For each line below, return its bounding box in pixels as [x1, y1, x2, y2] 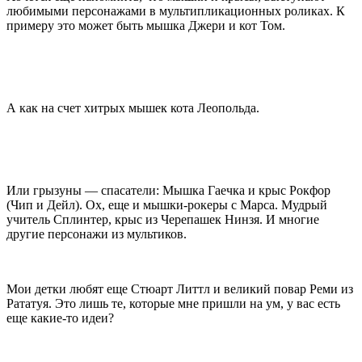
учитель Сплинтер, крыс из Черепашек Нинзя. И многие [6, 212, 319, 226]
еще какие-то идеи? [6, 310, 114, 325]
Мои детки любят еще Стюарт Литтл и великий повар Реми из [6, 281, 353, 296]
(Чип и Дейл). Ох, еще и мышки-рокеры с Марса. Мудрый [6, 197, 327, 212]
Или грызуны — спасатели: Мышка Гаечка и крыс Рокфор [6, 183, 330, 197]
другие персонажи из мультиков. [6, 226, 187, 241]
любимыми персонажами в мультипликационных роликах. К [6, 3, 345, 18]
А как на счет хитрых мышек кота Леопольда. [6, 100, 259, 115]
